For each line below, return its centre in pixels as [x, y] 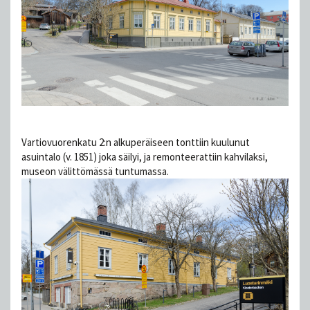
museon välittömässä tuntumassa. [95, 171]
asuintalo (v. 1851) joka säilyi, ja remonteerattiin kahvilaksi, [145, 157]
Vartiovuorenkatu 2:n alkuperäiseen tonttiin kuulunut [136, 142]
